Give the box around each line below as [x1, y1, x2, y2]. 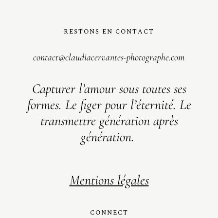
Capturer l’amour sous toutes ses [32, 80, 186, 97]
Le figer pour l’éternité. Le [65, 96, 191, 113]
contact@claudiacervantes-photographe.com [33, 51, 185, 63]
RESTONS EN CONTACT [64, 26, 154, 36]
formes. [27, 96, 65, 113]
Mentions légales [69, 171, 149, 188]
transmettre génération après [40, 112, 178, 129]
